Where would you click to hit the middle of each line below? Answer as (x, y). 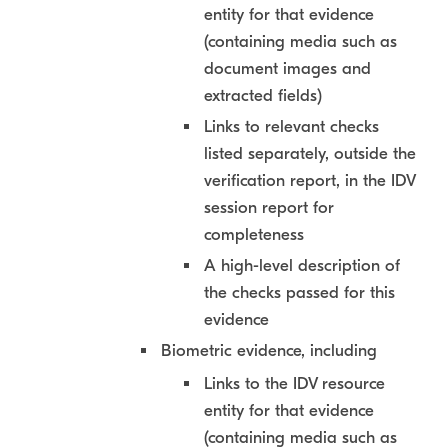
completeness (254, 234)
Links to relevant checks (291, 126)
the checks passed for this (299, 292)
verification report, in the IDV (309, 180)
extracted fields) (263, 95)
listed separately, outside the (310, 153)
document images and (287, 68)
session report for (269, 207)
